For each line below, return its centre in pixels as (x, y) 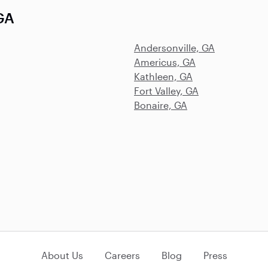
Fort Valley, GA (166, 91)
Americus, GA (165, 62)
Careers (122, 255)
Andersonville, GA (174, 48)
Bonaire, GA (161, 105)
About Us (62, 255)
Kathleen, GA (163, 76)
